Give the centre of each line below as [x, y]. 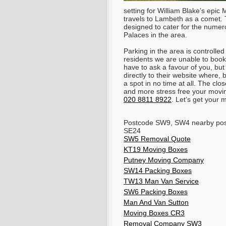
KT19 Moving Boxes [156, 150]
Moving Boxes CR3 [154, 213]
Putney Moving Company [164, 160]
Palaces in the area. [155, 35]
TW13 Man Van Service [161, 181]
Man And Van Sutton [156, 203]
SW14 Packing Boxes [158, 171]
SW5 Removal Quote [157, 139]
